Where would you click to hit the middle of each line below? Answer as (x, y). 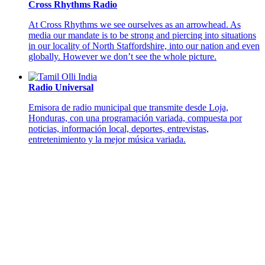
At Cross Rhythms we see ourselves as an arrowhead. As (135, 25)
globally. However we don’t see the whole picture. (122, 57)
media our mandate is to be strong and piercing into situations (142, 35)
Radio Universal (61, 88)
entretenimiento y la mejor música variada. (107, 140)
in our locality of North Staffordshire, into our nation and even (144, 46)
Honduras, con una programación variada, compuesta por (135, 118)
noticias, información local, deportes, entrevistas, (119, 129)
